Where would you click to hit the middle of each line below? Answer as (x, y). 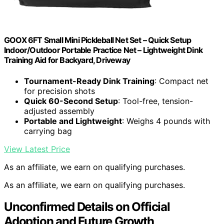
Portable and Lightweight (73, 121)
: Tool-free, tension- (155, 101)
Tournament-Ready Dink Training (89, 81)
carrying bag (48, 131)
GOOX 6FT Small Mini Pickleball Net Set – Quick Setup (98, 40)
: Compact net (181, 81)
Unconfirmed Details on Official (87, 207)
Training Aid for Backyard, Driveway (67, 60)
